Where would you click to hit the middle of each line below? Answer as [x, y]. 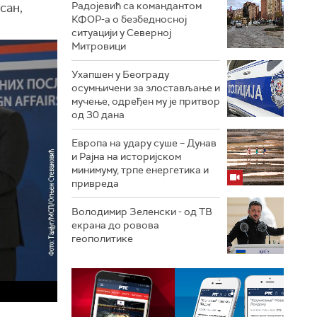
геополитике [102, 238]
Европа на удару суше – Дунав [144, 143]
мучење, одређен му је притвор [146, 101]
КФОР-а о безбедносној [129, 19]
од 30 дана [98, 115]
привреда [95, 183]
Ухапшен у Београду [120, 74]
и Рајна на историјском [126, 156]
